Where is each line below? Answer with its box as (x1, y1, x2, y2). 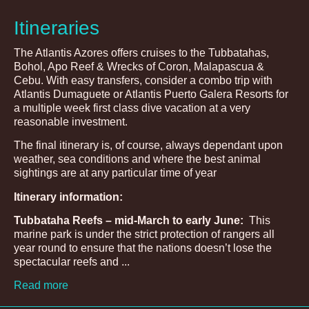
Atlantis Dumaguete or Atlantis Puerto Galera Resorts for (14, 88, 288, 100)
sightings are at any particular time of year (14, 167, 217, 179)
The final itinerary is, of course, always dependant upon (14, 139, 283, 152)
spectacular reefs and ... (14, 256, 130, 268)
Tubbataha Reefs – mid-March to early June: (14, 215, 246, 227)
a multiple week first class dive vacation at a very (14, 101, 250, 114)
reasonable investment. (14, 115, 128, 128)
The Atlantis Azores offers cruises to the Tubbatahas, (14, 46, 269, 59)
